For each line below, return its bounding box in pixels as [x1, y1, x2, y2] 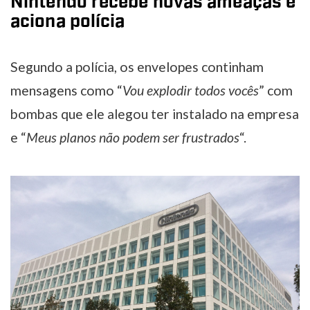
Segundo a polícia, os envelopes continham [10, 59, 264, 75]
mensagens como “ [10, 82, 122, 99]
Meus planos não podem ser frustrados [26, 129, 239, 146]
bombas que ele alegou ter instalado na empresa [10, 106, 299, 122]
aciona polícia [10, 12, 125, 31]
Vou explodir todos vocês [122, 82, 259, 99]
